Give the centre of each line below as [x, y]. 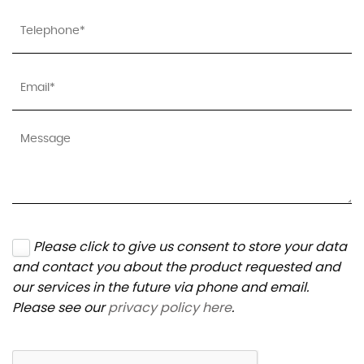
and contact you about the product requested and [176, 267]
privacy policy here [170, 308]
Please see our [60, 308]
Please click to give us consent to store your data [190, 247]
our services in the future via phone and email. [160, 288]
